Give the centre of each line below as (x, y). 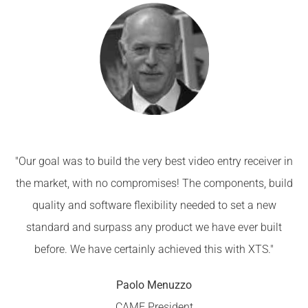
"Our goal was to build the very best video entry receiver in (154, 161)
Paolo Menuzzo (154, 285)
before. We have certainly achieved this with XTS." (154, 249)
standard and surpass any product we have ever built (154, 227)
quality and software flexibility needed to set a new (154, 205)
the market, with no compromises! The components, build (154, 183)
